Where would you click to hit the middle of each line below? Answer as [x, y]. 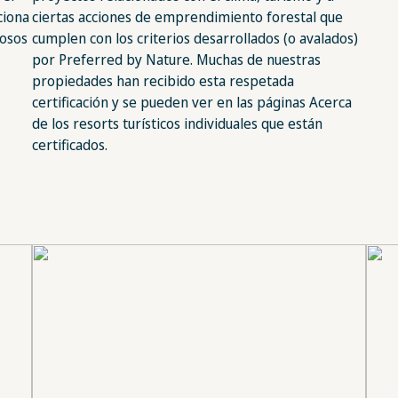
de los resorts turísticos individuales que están [177, 124]
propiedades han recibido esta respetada [163, 81]
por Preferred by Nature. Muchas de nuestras [176, 60]
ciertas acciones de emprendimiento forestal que [187, 17]
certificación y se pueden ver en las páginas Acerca [191, 103]
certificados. [69, 145]
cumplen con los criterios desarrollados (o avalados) [195, 39]
